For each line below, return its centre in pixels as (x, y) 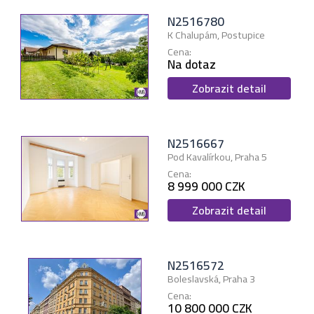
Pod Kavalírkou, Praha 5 (217, 157)
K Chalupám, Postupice (216, 35)
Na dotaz (191, 64)
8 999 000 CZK (206, 186)
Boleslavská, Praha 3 (211, 279)
